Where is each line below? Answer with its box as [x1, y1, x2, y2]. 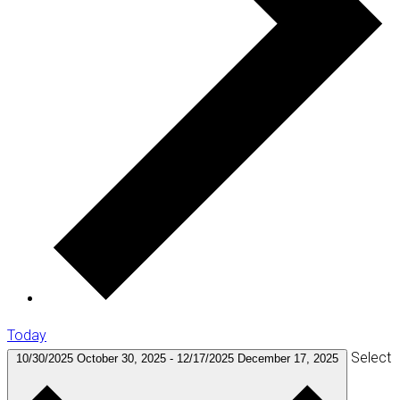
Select [351, 348, 391, 366]
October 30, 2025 [77, 351, 170, 365]
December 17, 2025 [237, 351, 338, 365]
